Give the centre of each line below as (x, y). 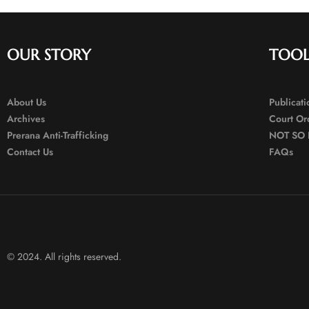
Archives (26, 118)
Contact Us (30, 151)
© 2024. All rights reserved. (64, 256)
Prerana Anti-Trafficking (58, 135)
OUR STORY (49, 54)
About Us (27, 102)
